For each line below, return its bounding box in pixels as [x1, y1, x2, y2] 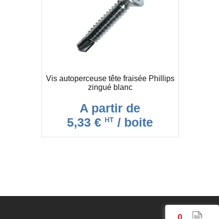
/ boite [114, 115, 153, 129]
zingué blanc [88, 83, 132, 91]
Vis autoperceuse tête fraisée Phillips [45, 74, 175, 83]
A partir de [80, 101, 140, 115]
